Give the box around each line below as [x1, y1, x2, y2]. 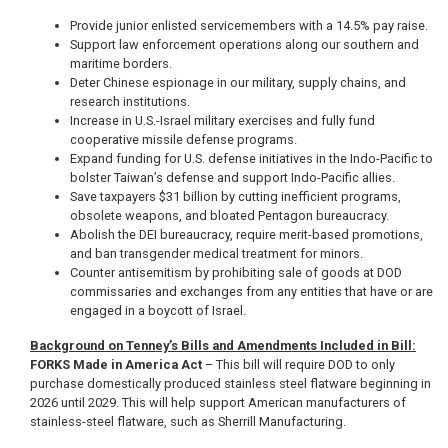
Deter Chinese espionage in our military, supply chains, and [70, 75, 406, 90]
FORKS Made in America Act [30, 357, 205, 372]
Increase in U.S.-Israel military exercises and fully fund [70, 113, 375, 128]
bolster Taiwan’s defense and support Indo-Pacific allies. [70, 170, 398, 185]
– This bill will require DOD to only [205, 357, 395, 372]
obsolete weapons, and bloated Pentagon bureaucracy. [70, 208, 392, 223]
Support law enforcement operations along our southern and [70, 37, 419, 52]
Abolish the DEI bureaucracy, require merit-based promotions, [70, 227, 423, 242]
